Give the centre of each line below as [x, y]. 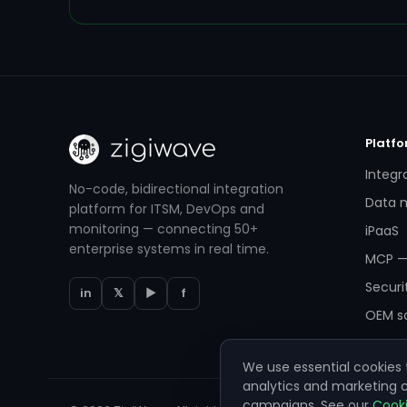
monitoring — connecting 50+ [164, 229]
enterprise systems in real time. [169, 249]
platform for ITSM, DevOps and [167, 209]
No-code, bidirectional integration [176, 189]
